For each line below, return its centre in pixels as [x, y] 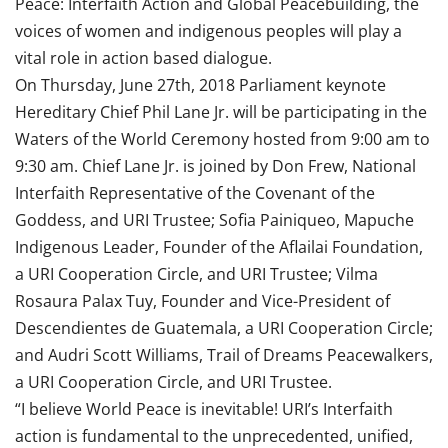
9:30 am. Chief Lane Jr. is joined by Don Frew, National [215, 166]
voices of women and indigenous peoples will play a [208, 31]
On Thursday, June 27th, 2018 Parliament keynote [200, 85]
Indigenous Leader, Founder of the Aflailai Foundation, [219, 247]
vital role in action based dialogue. [143, 58]
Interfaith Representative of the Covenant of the [195, 193]
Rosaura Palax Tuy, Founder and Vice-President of [202, 301]
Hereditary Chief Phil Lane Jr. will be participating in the [221, 112]
